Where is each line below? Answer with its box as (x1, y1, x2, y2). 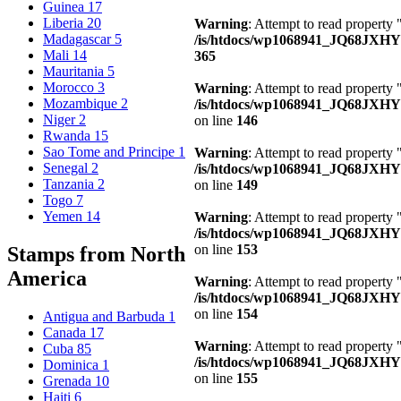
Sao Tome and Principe (43, 144, 178, 160)
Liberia (43, 15, 87, 31)
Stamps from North (7, 243, 185, 267)
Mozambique (43, 96, 121, 112)
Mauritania (43, 64, 107, 80)
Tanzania (43, 176, 98, 192)
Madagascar (43, 31, 115, 47)
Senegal (43, 160, 91, 176)
